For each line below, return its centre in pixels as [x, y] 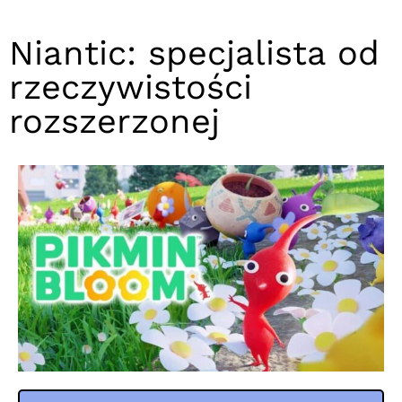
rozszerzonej [114, 121]
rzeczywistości [131, 87]
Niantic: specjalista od [194, 52]
